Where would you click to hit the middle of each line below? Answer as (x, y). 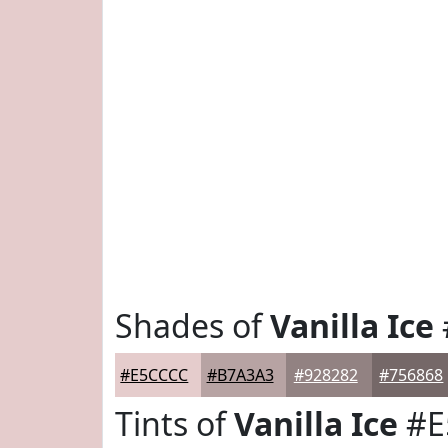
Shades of (192, 325)
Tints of (174, 423)
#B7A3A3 (240, 375)
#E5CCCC (154, 375)
